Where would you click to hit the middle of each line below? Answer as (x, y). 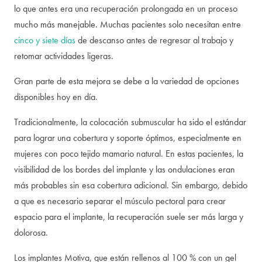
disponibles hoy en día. (56, 97)
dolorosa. (31, 232)
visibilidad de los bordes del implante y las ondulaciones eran (125, 169)
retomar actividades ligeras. (64, 56)
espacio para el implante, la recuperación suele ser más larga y (129, 217)
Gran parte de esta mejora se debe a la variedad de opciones (127, 81)
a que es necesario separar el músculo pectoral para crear (120, 201)
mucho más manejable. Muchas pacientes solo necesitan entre (127, 24)
